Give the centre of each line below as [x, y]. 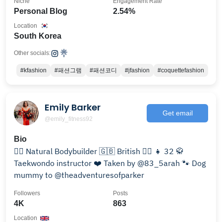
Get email [177, 113]
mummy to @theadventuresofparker [79, 175]
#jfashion [137, 70]
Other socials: [32, 53]
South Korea [38, 36]
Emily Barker [73, 107]
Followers [27, 193]
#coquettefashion [181, 70]
